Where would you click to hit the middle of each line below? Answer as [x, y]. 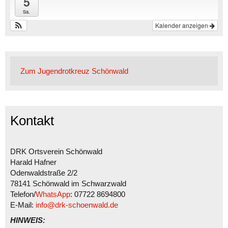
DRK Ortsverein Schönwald [56, 152]
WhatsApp [53, 194]
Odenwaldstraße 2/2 [44, 173]
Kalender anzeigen [182, 25]
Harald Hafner [33, 162]
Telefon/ [23, 194]
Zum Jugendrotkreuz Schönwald [74, 71]
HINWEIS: [28, 220]
